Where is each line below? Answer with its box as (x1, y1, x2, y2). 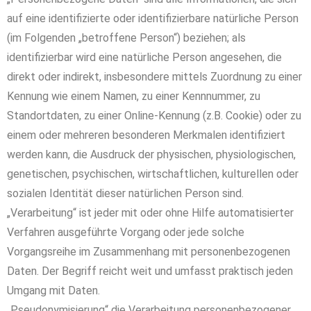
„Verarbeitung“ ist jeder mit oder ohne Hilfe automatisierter (7, 206, 294, 219)
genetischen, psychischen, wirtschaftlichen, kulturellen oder (7, 167, 299, 180)
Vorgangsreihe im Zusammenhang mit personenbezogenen (7, 245, 290, 258)
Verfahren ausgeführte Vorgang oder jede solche (7, 226, 244, 239)
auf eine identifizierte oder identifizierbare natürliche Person (7, 12, 299, 25)
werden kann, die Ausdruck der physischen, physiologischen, (7, 148, 296, 161)
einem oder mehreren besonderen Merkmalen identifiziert (7, 128, 285, 142)
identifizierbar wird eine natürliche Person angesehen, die (7, 51, 282, 64)
